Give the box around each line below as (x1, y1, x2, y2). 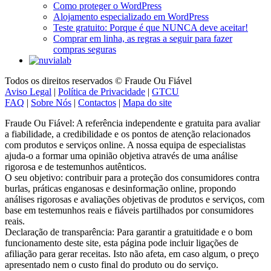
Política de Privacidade (58, 86, 145, 97)
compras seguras (53, 44, 116, 54)
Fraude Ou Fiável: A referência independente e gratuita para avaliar (5, 117, 260, 128)
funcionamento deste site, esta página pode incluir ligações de (5, 237, 238, 248)
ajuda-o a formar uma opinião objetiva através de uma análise (5, 150, 238, 161)
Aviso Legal (5, 86, 51, 97)
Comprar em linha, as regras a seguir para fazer (53, 33, 232, 44)
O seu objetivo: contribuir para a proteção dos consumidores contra (5, 172, 260, 183)
